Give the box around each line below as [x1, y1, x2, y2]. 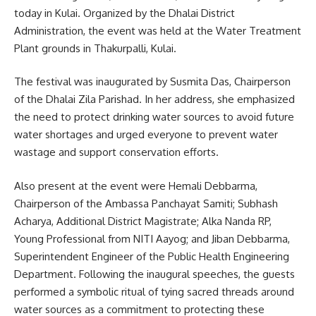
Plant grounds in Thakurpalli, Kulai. [14, 41, 176, 55]
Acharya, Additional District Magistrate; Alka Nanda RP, [14, 214, 272, 228]
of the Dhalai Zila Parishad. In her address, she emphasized [14, 92, 295, 107]
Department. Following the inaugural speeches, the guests [14, 267, 295, 281]
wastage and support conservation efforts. [14, 145, 219, 159]
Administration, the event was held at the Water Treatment [14, 23, 301, 37]
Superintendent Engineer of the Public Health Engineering [14, 249, 289, 263]
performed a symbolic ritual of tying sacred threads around [14, 284, 294, 298]
